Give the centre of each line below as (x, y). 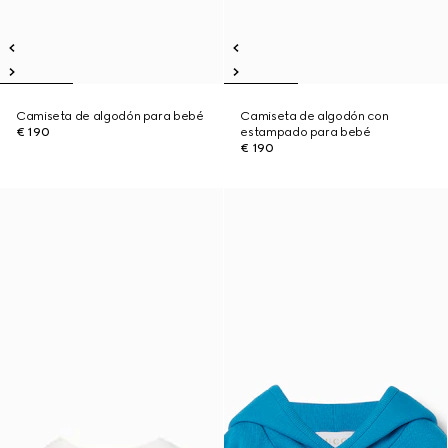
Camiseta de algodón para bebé (110, 116)
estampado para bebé (305, 132)
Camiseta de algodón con (314, 116)
